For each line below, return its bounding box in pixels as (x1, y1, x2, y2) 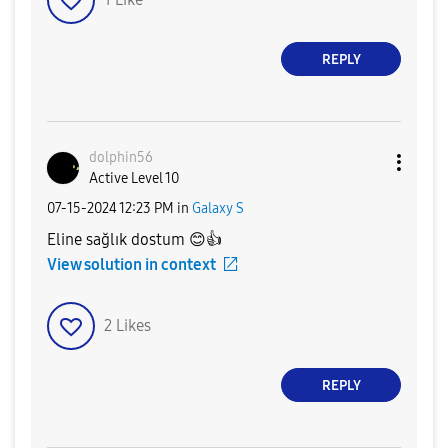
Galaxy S (192, 199, 244, 217)
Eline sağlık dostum (47, 230, 189, 250)
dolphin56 (89, 149, 153, 167)
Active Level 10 (89, 170, 179, 188)
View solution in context (47, 255, 216, 275)
